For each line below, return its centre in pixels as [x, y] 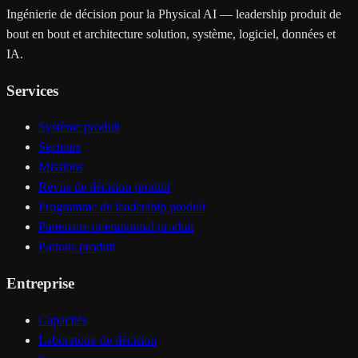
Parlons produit [77, 247]
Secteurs [60, 147]
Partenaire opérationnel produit [116, 227]
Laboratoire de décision [97, 340]
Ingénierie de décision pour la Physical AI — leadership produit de [174, 14]
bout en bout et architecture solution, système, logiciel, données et [171, 34]
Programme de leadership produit [122, 207]
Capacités [63, 320]
